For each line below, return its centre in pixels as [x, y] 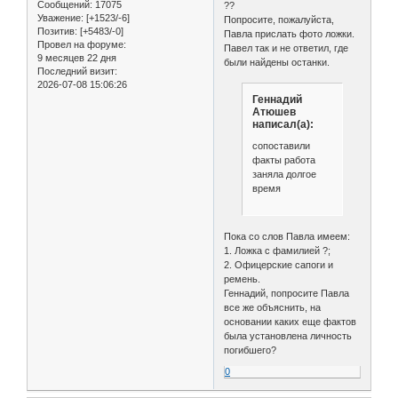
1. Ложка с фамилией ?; [278, 251]
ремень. [243, 279]
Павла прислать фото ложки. [290, 33]
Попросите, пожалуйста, [279, 19]
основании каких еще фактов [291, 322]
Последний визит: [77, 71]
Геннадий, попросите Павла [287, 294]
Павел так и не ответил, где [287, 48]
